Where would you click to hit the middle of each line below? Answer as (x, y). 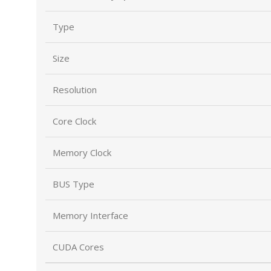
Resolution (75, 90)
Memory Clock (82, 152)
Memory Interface (90, 215)
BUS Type (73, 184)
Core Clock (74, 121)
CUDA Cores (78, 247)
